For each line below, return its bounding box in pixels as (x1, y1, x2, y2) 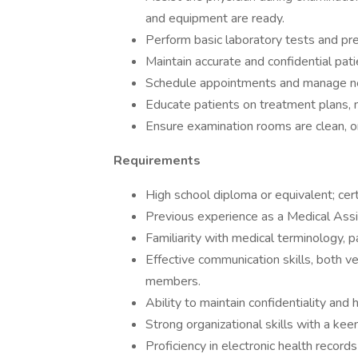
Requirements (113, 152, 201, 169)
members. (145, 272, 201, 290)
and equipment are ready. (145, 10, 284, 27)
